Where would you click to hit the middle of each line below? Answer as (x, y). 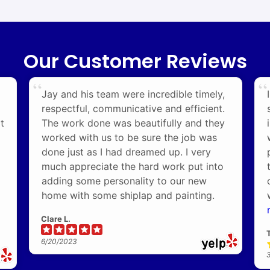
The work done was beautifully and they (133, 123)
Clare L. (56, 219)
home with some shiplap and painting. (128, 196)
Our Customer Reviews (135, 61)
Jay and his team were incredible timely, (133, 94)
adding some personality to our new (124, 181)
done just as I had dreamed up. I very (126, 152)
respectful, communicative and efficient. (133, 109)
